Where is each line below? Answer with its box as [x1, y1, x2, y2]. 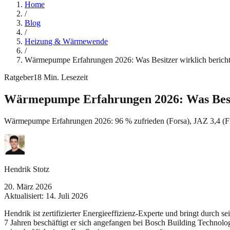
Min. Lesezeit [42, 73, 88, 82]
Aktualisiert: [4, 191, 46, 200]
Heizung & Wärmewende [25, 37, 108, 46]
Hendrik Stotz [4, 164, 49, 174]
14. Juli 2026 [46, 191, 88, 200]
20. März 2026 [4, 182, 52, 191]
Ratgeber [4, 73, 33, 82]
